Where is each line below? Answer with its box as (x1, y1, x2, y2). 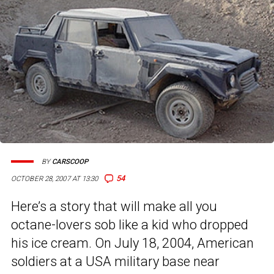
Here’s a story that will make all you (11, 199, 217, 215)
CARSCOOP (52, 157, 88, 166)
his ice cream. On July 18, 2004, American (11, 235, 254, 251)
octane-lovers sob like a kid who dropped (11, 217, 248, 233)
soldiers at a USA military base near (11, 254, 220, 270)
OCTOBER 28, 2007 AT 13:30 (11, 174, 98, 183)
